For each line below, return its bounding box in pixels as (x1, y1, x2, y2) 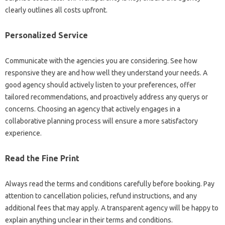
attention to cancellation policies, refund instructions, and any (5, 192, 197, 200)
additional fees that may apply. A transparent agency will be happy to (5, 204, 218, 212)
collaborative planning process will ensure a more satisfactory (5, 117, 198, 126)
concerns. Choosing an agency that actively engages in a (5, 105, 180, 114)
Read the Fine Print (5, 154, 79, 163)
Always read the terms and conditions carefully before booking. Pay (5, 180, 214, 188)
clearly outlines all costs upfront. (5, 6, 107, 15)
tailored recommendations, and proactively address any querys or (5, 93, 208, 101)
